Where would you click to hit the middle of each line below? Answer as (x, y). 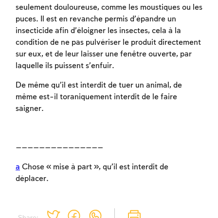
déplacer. (32, 179)
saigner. (30, 109)
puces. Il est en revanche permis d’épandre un (96, 19)
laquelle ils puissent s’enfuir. (65, 66)
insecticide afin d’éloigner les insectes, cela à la (98, 31)
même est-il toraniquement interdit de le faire (96, 97)
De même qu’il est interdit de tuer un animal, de (99, 86)
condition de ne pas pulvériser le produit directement (108, 43)
